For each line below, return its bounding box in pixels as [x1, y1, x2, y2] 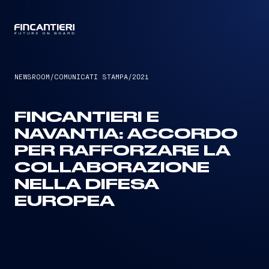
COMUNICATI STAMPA [54, 72, 128, 80]
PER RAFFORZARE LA [14, 144, 231, 159]
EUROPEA [14, 195, 115, 209]
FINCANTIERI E [14, 110, 159, 125]
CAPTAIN [119, 26, 150, 34]
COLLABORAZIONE [14, 161, 210, 175]
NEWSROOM [14, 72, 50, 80]
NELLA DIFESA [14, 178, 159, 192]
